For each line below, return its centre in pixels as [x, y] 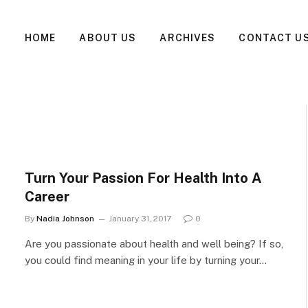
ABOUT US [108, 38]
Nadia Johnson [65, 219]
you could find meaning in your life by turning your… [146, 260]
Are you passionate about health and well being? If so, [154, 244]
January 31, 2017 [140, 219]
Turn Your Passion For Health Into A [143, 178]
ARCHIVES [188, 38]
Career [47, 197]
